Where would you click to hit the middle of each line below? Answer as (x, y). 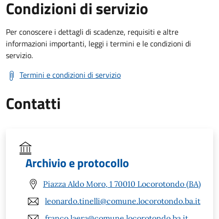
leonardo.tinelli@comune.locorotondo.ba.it (123, 201)
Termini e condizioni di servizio (70, 75)
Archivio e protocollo (77, 163)
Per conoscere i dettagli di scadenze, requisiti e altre (92, 32)
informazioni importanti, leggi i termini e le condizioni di (99, 43)
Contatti (33, 103)
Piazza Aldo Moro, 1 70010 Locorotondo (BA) (122, 184)
